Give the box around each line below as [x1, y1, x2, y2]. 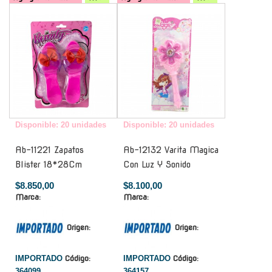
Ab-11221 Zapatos [15, 144, 84, 155]
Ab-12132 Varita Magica [123, 144, 219, 155]
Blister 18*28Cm [15, 159, 82, 169]
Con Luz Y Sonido [123, 159, 191, 169]
